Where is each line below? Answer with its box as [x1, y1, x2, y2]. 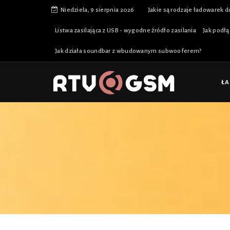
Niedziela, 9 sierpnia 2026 [58, 7, 135, 13]
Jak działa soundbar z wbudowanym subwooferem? [55, 48, 202, 54]
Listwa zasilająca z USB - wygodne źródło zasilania [55, 27, 196, 34]
